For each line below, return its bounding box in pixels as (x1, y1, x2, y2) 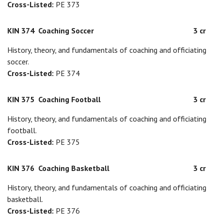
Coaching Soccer (38, 26, 94, 35)
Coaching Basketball (38, 163, 109, 173)
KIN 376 (7, 163, 34, 173)
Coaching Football (38, 94, 101, 104)
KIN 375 (7, 94, 34, 104)
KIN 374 (7, 26, 34, 35)
